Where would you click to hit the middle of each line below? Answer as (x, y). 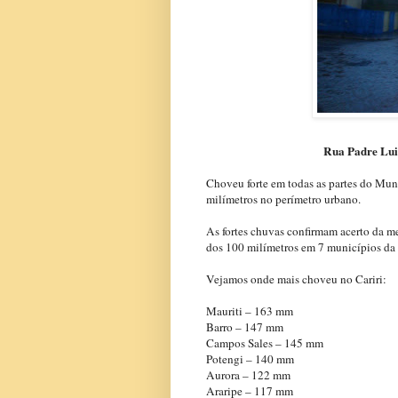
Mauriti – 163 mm (250, 311)
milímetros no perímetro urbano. (283, 199)
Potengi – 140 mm (250, 359)
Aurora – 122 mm (248, 375)
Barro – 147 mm (245, 327)
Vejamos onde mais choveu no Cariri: (296, 279)
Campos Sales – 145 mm (265, 343)
